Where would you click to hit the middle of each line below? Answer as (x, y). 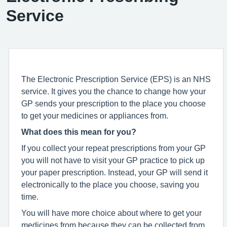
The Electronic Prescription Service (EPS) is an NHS (116, 79)
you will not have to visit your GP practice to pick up (113, 160)
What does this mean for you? (79, 131)
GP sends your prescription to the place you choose (113, 103)
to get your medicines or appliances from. (95, 115)
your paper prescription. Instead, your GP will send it (115, 172)
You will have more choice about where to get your (111, 213)
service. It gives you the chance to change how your (113, 91)
